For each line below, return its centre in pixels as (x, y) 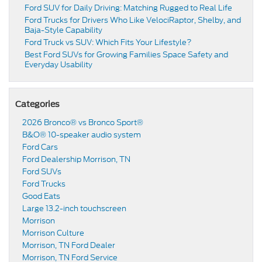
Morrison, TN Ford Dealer (69, 246)
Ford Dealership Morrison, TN (76, 160)
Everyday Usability (58, 65)
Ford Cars (40, 147)
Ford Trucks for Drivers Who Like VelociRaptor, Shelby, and (133, 20)
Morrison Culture (53, 233)
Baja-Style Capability (63, 30)
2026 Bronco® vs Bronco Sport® (83, 123)
